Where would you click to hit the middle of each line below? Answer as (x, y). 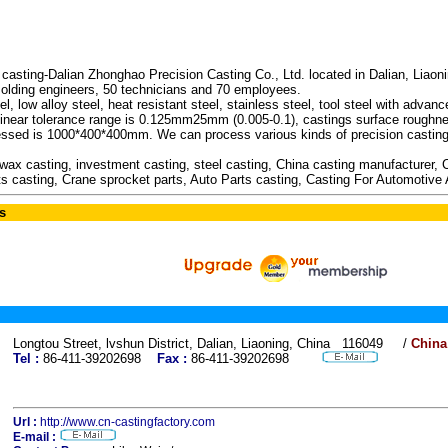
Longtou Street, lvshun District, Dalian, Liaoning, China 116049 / (210, 343)
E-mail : (34, 437)
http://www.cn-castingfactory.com (127, 422)
